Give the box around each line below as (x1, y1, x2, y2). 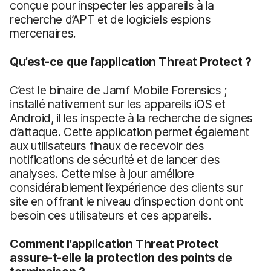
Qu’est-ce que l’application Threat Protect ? (10, 54, 252, 70)
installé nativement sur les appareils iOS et (10, 97, 226, 112)
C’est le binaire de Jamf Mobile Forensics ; (10, 83, 227, 98)
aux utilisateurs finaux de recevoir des (10, 139, 204, 154)
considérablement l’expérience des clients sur (10, 180, 243, 195)
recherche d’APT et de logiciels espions (10, 12, 211, 27)
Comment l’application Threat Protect (10, 237, 219, 252)
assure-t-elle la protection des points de (10, 250, 232, 266)
